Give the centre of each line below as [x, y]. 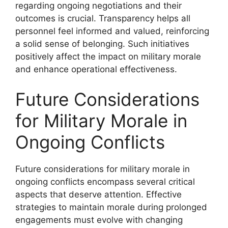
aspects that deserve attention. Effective [98, 194]
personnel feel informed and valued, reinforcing [112, 31]
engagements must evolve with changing [99, 220]
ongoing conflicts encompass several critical [105, 182]
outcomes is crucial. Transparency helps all [103, 18]
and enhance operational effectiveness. [96, 69]
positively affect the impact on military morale [108, 56]
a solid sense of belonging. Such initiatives [102, 44]
